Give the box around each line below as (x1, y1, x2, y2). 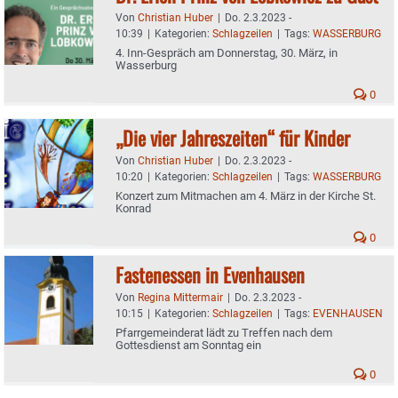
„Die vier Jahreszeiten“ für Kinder (115, 123, 350, 152)
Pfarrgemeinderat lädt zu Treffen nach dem (115, 325, 332, 339)
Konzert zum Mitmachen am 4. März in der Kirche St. (115, 188, 376, 203)
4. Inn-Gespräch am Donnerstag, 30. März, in (115, 45, 338, 60)
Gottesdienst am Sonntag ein (115, 338, 261, 352)
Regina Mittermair (138, 291, 223, 304)
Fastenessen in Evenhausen (115, 259, 305, 289)
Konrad (115, 201, 151, 215)
